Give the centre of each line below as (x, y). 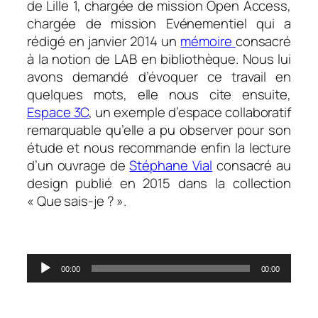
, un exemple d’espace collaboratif (190, 112)
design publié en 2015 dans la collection (159, 183)
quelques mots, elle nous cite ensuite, (159, 94)
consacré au (252, 165)
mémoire (208, 41)
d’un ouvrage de (78, 165)
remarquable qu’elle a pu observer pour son (159, 130)
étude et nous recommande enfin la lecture (159, 147)
